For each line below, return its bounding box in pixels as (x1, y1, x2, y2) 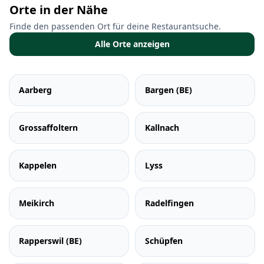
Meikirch (19, 197, 54, 209)
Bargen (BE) (145, 84, 192, 95)
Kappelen (19, 160, 57, 171)
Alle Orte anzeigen (94, 38, 170, 49)
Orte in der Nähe (9, 2, 108, 18)
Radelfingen (145, 197, 194, 209)
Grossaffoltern (19, 122, 78, 133)
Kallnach (145, 122, 179, 133)
